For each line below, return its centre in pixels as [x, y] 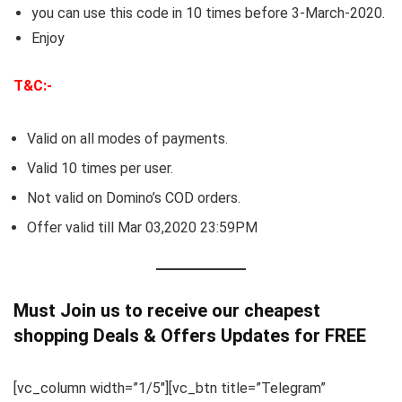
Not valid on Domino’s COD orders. [134, 198]
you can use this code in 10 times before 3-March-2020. [208, 13]
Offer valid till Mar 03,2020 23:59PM [142, 228]
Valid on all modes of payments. [127, 139]
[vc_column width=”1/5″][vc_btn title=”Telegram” [170, 389]
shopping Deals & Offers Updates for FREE [190, 336]
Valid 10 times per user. [100, 169]
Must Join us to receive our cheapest [167, 311]
